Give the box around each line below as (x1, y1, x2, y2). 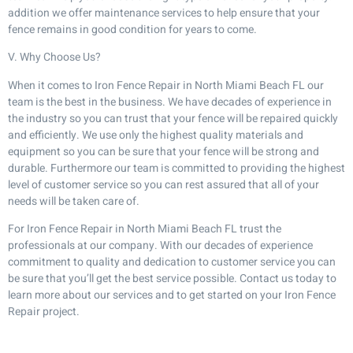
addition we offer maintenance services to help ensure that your (8, 4, 320, 21)
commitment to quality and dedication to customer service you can (8, 253, 336, 270)
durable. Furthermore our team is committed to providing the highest (8, 159, 345, 176)
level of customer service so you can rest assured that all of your (8, 176, 319, 193)
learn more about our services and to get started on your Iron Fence (8, 286, 336, 303)
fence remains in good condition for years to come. (8, 20, 257, 38)
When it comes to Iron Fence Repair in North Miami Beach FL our (8, 76, 324, 94)
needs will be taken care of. (8, 192, 139, 210)
